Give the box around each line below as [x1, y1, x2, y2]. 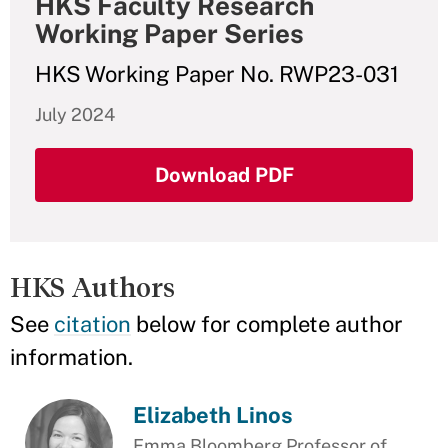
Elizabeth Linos [133, 402, 294, 428]
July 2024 [35, 104, 115, 125]
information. [10, 344, 133, 370]
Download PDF [154, 163, 294, 187]
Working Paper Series [35, 18, 304, 49]
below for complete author [131, 311, 403, 337]
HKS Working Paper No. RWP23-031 [35, 61, 399, 87]
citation [54, 311, 131, 337]
